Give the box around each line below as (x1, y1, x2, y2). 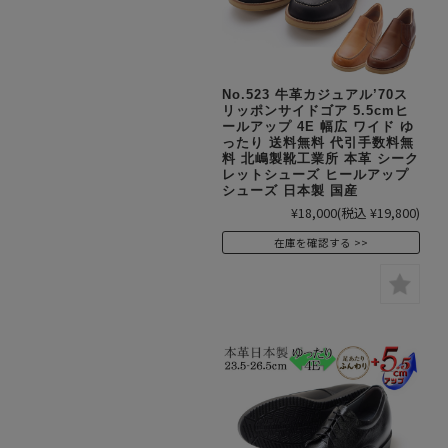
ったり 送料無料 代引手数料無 (222, 135, 414, 150)
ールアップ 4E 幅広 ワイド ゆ (222, 119, 414, 134)
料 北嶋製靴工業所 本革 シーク (222, 151, 419, 166)
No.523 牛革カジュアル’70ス (222, 87, 408, 102)
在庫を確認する (274, 234, 351, 250)
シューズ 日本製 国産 (222, 183, 358, 198)
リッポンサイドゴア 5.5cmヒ (222, 103, 409, 118)
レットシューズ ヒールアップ (222, 167, 409, 182)
